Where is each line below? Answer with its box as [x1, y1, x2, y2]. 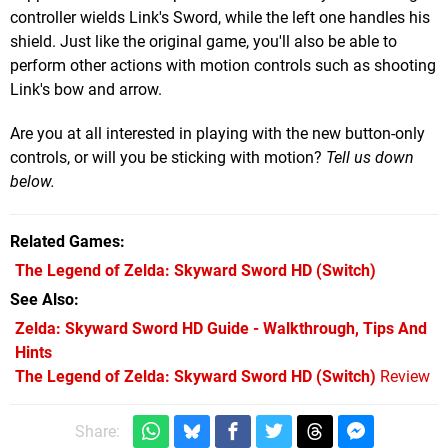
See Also [10, 290, 74, 310]
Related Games [10, 232, 120, 252]
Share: [74, 422, 120, 442]
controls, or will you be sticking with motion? [10, 148, 326, 168]
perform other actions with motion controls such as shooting [10, 56, 436, 76]
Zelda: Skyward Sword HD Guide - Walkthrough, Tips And [15, 319, 427, 339]
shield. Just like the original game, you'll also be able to [10, 32, 397, 52]
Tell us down [326, 148, 414, 168]
